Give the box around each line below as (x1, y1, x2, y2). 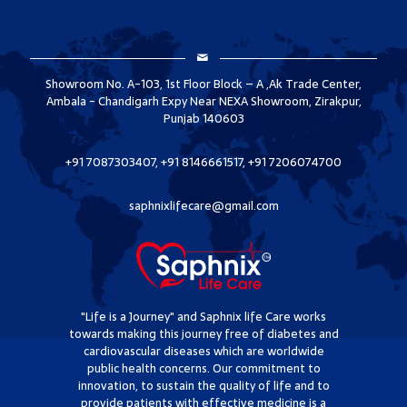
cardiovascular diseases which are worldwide (83, 342, 324, 362)
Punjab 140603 (163, 108, 244, 128)
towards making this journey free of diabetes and (68, 324, 339, 344)
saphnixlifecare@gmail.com (128, 195, 279, 215)
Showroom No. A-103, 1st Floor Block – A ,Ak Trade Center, (45, 74, 362, 94)
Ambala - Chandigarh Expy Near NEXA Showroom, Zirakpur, (45, 91, 362, 111)
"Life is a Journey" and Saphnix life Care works (81, 307, 326, 327)
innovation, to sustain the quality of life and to (77, 376, 330, 396)
